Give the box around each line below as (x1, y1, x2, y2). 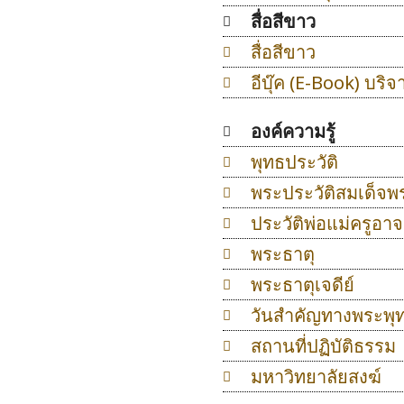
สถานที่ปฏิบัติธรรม (250, 334, 396, 359)
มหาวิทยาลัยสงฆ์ (250, 364, 381, 390)
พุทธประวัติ (250, 150, 338, 175)
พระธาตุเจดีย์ (250, 272, 354, 298)
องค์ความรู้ (250, 119, 335, 144)
